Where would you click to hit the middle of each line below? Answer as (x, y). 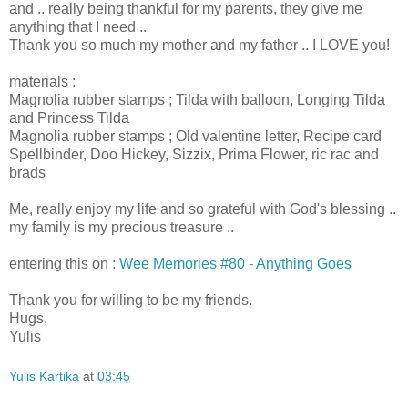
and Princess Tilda (69, 117)
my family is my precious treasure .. (122, 227)
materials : (42, 81)
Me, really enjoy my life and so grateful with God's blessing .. (203, 209)
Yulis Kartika (44, 376)
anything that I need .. (78, 26)
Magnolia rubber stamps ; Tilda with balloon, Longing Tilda (197, 99)
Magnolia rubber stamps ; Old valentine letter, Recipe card (195, 136)
